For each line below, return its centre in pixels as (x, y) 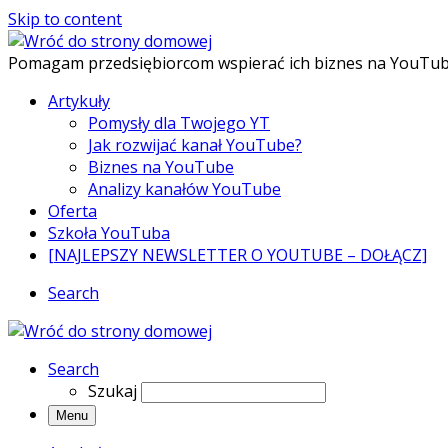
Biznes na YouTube (161, 167)
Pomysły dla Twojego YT (179, 123)
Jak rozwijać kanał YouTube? (195, 145)
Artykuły (79, 101)
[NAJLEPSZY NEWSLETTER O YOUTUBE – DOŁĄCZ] (237, 255)
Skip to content (65, 19)
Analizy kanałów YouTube (184, 189)
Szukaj (112, 391)
